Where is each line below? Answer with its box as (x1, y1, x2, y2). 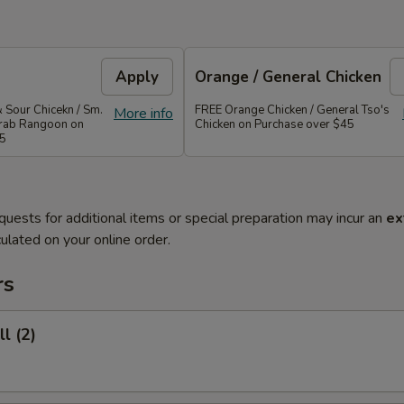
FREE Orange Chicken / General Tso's (195, 102, 390, 118)
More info (114, 104, 173, 124)
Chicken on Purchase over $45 (195, 116, 354, 133)
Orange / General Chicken (195, 66, 381, 87)
